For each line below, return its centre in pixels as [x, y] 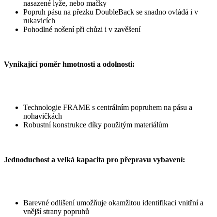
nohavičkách [43, 116]
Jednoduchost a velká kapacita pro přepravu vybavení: [94, 160]
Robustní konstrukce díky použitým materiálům [96, 125]
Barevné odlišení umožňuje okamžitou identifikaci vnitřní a [113, 203]
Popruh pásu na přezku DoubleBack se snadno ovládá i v [111, 12]
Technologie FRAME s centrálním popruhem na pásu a [108, 107]
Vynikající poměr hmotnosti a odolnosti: [69, 64]
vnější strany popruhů [56, 211]
